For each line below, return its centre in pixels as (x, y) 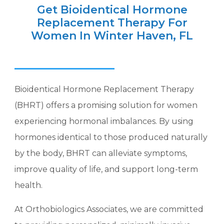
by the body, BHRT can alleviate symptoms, (101, 153)
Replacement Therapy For (112, 22)
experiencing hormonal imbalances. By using (104, 121)
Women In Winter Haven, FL (112, 35)
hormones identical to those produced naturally (111, 137)
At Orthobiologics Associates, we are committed (109, 209)
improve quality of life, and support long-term (106, 169)
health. (29, 185)
